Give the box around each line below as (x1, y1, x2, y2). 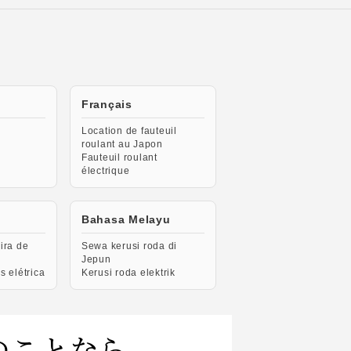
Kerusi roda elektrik (81, 267, 175, 278)
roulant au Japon (81, 139, 163, 150)
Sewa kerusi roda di (81, 241, 177, 251)
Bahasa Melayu (81, 213, 171, 226)
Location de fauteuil (81, 125, 177, 136)
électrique (81, 165, 130, 176)
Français (81, 98, 132, 110)
